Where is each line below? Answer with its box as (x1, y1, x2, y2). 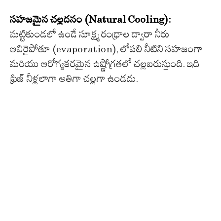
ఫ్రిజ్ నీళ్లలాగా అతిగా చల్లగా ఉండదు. (10, 73, 138, 85)
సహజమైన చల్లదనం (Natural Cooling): (10, 13, 171, 26)
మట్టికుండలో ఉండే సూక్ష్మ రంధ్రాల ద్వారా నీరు (10, 28, 169, 40)
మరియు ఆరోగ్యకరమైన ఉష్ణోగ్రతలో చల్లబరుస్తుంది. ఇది (10, 58, 200, 70)
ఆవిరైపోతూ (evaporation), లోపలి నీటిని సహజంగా (10, 43, 203, 55)
